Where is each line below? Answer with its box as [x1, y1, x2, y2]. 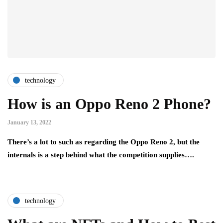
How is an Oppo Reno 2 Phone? [7, 96, 211, 112]
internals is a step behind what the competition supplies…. [7, 151, 194, 159]
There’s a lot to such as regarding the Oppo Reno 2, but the [7, 138, 200, 146]
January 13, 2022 [7, 119, 51, 126]
